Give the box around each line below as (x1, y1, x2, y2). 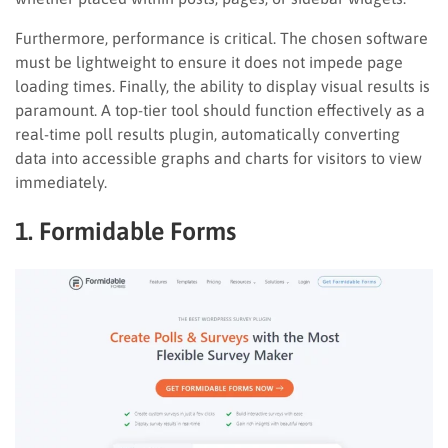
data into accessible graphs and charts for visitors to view (15, 148, 422, 167)
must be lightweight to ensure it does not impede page (15, 52, 403, 71)
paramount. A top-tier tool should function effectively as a (15, 100, 425, 119)
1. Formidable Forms (15, 216, 236, 245)
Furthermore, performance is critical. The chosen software (15, 28, 428, 47)
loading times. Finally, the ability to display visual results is (15, 76, 430, 95)
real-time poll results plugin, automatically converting (15, 124, 400, 143)
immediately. (15, 172, 107, 191)
